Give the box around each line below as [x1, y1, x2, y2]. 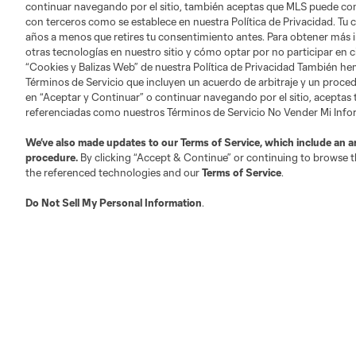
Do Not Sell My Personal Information [25, 196, 202, 209]
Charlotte [228, 60, 273, 72]
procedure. [25, 151, 80, 164]
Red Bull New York [21, 261, 103, 273]
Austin [141, 54, 171, 66]
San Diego [227, 261, 273, 273]
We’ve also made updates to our [25, 136, 180, 149]
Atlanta [44, 60, 79, 72]
